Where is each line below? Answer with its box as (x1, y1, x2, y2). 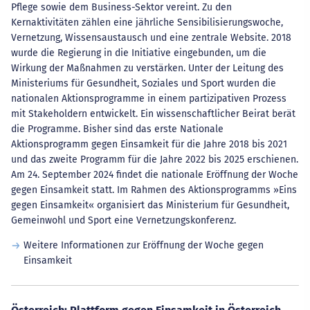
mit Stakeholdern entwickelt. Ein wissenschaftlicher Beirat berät (11, 108, 295, 120)
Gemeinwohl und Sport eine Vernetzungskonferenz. (11, 215, 236, 226)
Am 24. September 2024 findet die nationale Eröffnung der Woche (11, 169, 298, 181)
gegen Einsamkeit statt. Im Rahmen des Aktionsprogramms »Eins (11, 184, 297, 196)
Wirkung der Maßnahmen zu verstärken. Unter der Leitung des (11, 62, 284, 74)
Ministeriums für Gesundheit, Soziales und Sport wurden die (11, 77, 276, 89)
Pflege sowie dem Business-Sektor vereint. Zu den (11, 1, 232, 13)
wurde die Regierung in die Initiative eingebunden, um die (11, 47, 266, 59)
